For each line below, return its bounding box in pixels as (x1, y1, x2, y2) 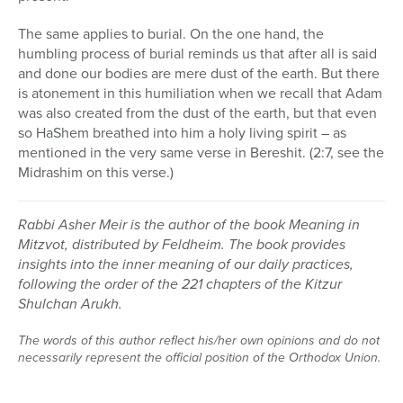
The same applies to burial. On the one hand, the (18, 22, 324, 44)
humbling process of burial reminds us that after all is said (18, 42, 377, 64)
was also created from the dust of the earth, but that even (18, 102, 377, 123)
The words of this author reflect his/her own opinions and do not (18, 330, 380, 350)
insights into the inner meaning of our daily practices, (18, 253, 354, 274)
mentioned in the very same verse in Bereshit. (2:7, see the (18, 141, 384, 163)
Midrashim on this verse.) (18, 161, 174, 183)
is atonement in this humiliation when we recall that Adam (18, 82, 382, 103)
